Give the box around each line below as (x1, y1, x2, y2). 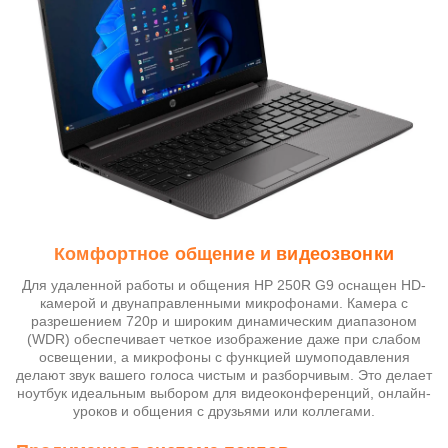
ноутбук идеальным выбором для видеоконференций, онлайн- (17, 385, 431, 402)
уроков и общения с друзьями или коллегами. (73, 403, 375, 420)
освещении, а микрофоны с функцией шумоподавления (38, 349, 410, 366)
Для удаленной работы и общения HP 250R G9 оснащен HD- (22, 277, 426, 294)
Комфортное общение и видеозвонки (54, 244, 394, 265)
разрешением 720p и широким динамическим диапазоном (31, 313, 417, 330)
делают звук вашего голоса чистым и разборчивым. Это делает (16, 367, 432, 384)
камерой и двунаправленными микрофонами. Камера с (40, 295, 408, 312)
